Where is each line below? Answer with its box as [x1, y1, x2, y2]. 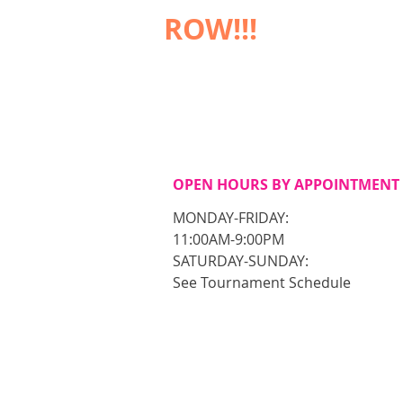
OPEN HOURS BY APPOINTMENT [173, 175, 399, 194]
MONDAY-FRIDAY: [173, 208, 289, 228]
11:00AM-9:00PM [173, 229, 284, 249]
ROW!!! [164, 9, 257, 49]
